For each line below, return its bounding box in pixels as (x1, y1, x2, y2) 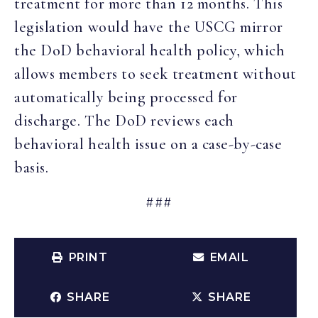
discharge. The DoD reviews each (14, 111, 234, 131)
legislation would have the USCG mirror (14, 18, 283, 37)
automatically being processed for (14, 88, 238, 107)
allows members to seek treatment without (14, 65, 297, 84)
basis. (14, 158, 49, 177)
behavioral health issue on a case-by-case (14, 135, 283, 154)
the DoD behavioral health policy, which (14, 41, 285, 60)
